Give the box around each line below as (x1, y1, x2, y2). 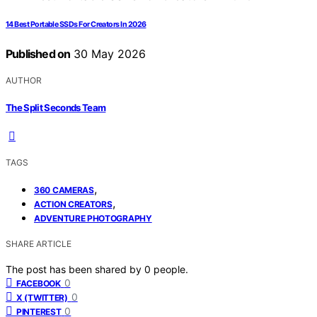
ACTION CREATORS (34, 198, 113, 209)
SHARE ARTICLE (6, 238, 71, 249)
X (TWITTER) (16, 292, 68, 303)
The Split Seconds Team (6, 101, 106, 113)
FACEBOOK (16, 277, 61, 289)
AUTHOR (6, 75, 42, 86)
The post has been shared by (6, 263, 144, 275)
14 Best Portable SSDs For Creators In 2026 (6, 20, 146, 30)
